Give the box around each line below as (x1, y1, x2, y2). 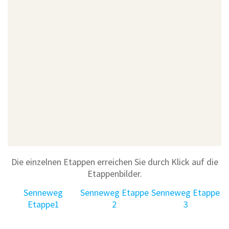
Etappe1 (27, 198, 59, 210)
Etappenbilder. (87, 167, 142, 179)
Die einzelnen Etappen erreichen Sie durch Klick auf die (11, 155, 218, 168)
